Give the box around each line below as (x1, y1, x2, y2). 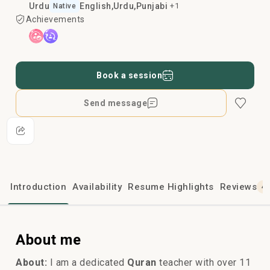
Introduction (10, 181, 66, 192)
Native (53, 2, 76, 10)
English (80, 1, 111, 11)
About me (16, 231, 81, 248)
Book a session (96, 71, 163, 80)
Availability (72, 181, 122, 192)
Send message (84, 98, 148, 108)
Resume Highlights (128, 181, 214, 192)
